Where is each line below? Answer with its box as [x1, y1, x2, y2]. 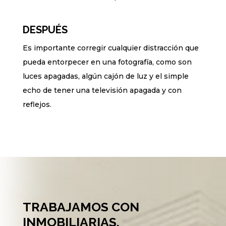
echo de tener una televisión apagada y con [22, 85, 182, 95]
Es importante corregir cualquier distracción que [22, 43, 199, 52]
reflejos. [22, 99, 51, 109]
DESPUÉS [22, 23, 68, 36]
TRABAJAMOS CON [22, 199, 139, 214]
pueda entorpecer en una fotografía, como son [22, 57, 192, 67]
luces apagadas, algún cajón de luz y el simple [22, 71, 189, 81]
